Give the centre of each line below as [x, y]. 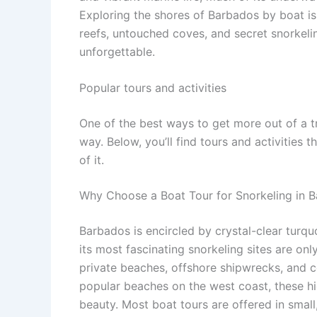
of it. [92, 160]
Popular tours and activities [153, 88]
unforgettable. [117, 51]
